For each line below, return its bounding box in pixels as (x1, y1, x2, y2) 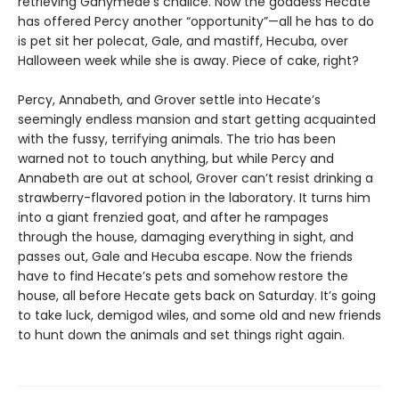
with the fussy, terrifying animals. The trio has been (18, 129, 336, 148)
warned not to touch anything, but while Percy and (18, 149, 334, 167)
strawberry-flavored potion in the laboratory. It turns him (18, 188, 370, 207)
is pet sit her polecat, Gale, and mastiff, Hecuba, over (18, 31, 348, 50)
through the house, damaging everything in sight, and (18, 227, 354, 246)
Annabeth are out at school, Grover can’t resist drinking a (18, 168, 373, 187)
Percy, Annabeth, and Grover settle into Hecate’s (18, 90, 321, 109)
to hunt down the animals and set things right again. (18, 325, 345, 344)
